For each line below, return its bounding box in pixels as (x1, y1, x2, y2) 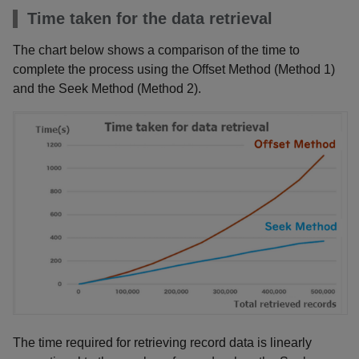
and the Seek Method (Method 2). (13, 82, 201, 96)
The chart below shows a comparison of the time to (13, 43, 300, 58)
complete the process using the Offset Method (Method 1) (13, 63, 335, 77)
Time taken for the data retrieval (27, 10, 272, 28)
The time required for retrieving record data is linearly (13, 335, 312, 349)
